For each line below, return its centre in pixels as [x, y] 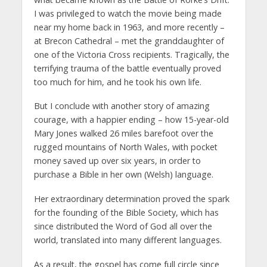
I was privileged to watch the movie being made [128, 13]
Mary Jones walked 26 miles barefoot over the [123, 133]
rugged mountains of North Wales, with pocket [125, 147]
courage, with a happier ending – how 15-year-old [131, 120]
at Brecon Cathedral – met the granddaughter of [129, 41]
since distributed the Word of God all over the [123, 226]
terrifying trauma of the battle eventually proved [127, 68]
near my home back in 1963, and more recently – [129, 27]
